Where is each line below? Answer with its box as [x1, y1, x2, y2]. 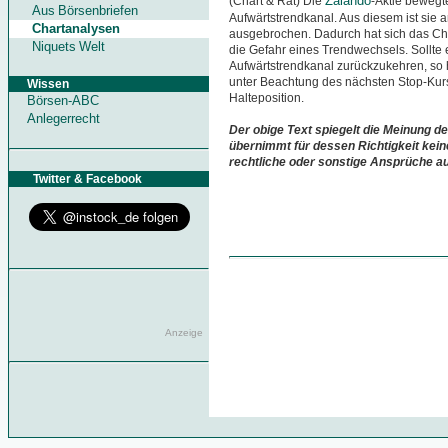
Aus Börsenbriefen [32, 3, 139, 18]
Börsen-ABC [27, 93, 99, 108]
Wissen [9, 77, 69, 91]
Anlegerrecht [27, 111, 100, 126]
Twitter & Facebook [9, 172, 142, 186]
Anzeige [165, 326, 209, 338]
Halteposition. [229, 91, 304, 106]
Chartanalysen [32, 21, 120, 36]
